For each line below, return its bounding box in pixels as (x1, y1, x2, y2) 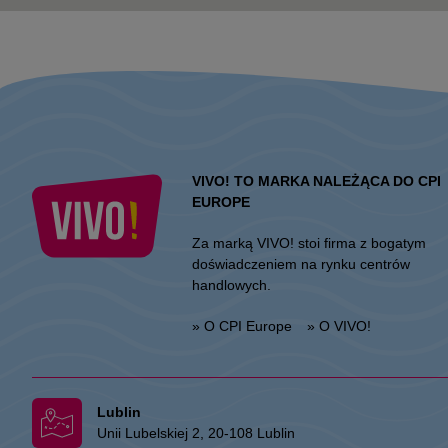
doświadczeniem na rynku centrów (192, 255, 410, 272)
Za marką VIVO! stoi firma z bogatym (192, 234, 426, 251)
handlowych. (192, 276, 271, 293)
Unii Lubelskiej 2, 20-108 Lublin (97, 424, 295, 441)
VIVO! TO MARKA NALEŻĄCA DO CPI (192, 172, 441, 189)
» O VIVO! (307, 317, 371, 334)
